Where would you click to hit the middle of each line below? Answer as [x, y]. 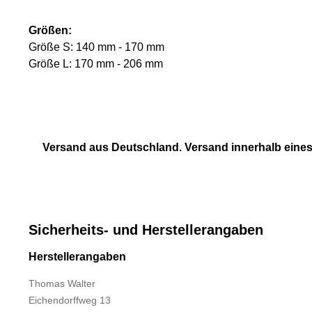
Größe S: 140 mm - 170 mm [96, 47]
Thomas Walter [62, 284]
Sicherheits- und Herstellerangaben [146, 230]
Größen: [50, 31]
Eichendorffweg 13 [70, 301]
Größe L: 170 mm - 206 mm [96, 64]
